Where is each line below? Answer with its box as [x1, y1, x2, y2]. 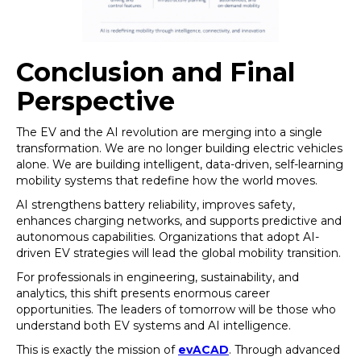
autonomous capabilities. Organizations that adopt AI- [16, 230, 319, 244]
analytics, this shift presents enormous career [16, 286, 270, 301]
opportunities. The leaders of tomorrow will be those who [16, 302, 336, 317]
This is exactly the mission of [16, 342, 178, 357]
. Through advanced [229, 342, 340, 357]
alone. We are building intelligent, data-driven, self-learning [16, 157, 343, 172]
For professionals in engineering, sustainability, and [16, 270, 299, 284]
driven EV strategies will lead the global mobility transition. [16, 246, 341, 260]
